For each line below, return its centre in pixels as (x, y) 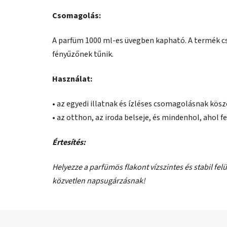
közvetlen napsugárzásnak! (99, 181)
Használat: (72, 79)
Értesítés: (69, 143)
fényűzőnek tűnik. (83, 54)
